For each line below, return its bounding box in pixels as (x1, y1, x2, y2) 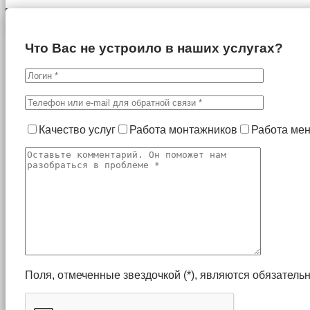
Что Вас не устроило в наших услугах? (25, 40, 283, 55)
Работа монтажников (129, 124, 237, 136)
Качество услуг (39, 124, 116, 136)
